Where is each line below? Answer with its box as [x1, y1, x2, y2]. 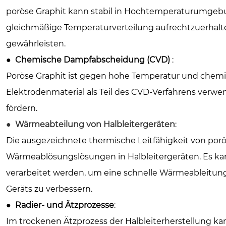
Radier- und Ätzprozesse [15, 200, 114, 210]
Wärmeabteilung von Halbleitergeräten [15, 119, 175, 129]
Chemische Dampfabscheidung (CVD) [15, 54, 170, 65]
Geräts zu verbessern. [6, 184, 92, 194]
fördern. [6, 103, 37, 113]
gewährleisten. [6, 38, 66, 48]
